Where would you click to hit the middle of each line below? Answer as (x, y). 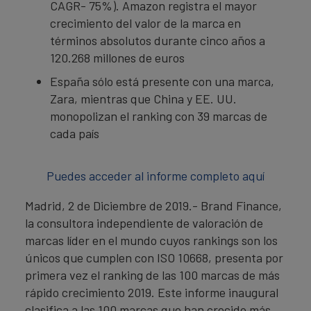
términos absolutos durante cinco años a (158, 40)
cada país (75, 133)
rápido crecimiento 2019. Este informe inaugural (152, 292)
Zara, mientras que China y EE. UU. (143, 99)
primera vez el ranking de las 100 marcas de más (152, 275)
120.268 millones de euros (117, 58)
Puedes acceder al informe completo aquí (155, 176)
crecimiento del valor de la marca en (145, 23)
